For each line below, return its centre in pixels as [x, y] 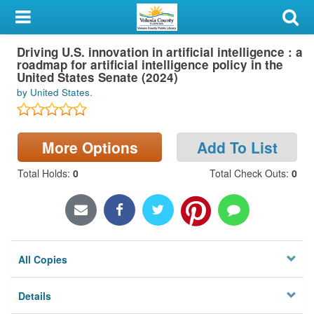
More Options [90, 147]
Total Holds [42, 173]
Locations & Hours [56, 157]
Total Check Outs [247, 173]
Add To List [237, 147]
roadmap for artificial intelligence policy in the [150, 64]
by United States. [55, 93]
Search [27, 123]
